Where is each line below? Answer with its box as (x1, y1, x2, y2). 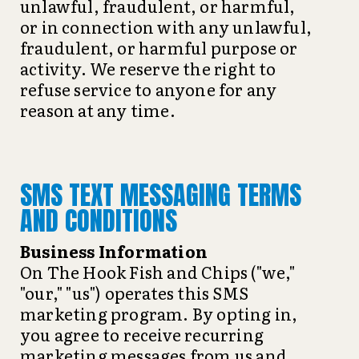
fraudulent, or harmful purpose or (20, 35, 298, 59)
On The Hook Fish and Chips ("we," (20, 260, 296, 284)
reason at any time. (20, 98, 175, 122)
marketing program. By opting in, (20, 301, 298, 325)
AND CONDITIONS (20, 201, 177, 240)
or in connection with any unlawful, (20, 14, 313, 38)
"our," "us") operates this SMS (20, 280, 248, 305)
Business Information (20, 239, 208, 263)
